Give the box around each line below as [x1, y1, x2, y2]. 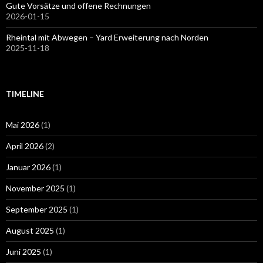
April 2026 [6, 140, 43, 151]
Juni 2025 [6, 246, 41, 257]
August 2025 [6, 225, 54, 235]
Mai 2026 [6, 119, 39, 130]
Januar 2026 [6, 161, 50, 172]
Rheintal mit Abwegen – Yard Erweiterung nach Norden [6, 32, 208, 42]
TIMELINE [6, 88, 44, 99]
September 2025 [6, 204, 68, 214]
